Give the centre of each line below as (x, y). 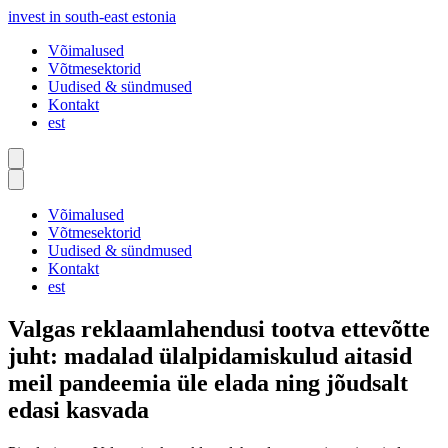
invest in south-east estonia (92, 16)
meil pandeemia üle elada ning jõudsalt (208, 382)
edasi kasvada (78, 409)
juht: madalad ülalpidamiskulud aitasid (210, 355)
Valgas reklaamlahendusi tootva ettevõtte (219, 328)
